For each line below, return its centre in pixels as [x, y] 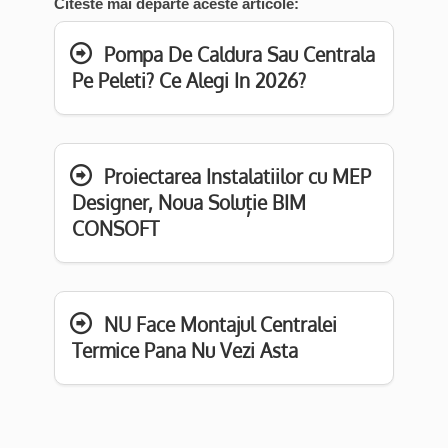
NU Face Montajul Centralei [220, 325]
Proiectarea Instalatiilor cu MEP [237, 177]
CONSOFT [115, 229]
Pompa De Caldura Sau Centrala [239, 55]
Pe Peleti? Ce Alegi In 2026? [188, 81]
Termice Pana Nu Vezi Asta [184, 351]
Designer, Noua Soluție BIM [188, 203]
